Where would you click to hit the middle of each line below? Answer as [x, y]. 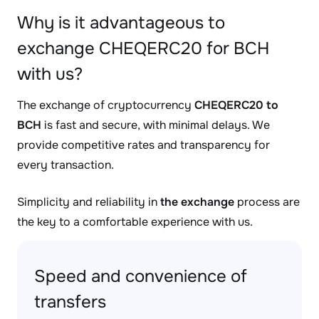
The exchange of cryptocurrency [106, 105]
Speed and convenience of [141, 276]
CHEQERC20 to [236, 105]
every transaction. [66, 165]
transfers [70, 302]
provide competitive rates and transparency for [143, 145]
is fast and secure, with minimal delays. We [156, 125]
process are [267, 202]
